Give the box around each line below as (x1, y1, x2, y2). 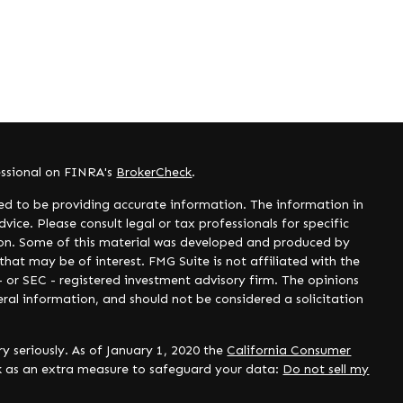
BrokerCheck (116, 165, 193, 180)
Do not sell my (282, 362, 370, 377)
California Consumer (227, 343, 352, 358)
